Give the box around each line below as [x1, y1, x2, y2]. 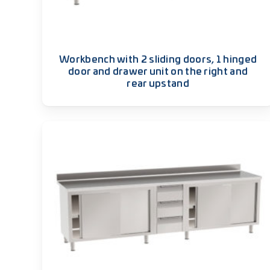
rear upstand [127, 79, 189, 89]
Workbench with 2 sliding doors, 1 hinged [59, 55, 257, 65]
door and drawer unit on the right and [68, 67, 248, 77]
